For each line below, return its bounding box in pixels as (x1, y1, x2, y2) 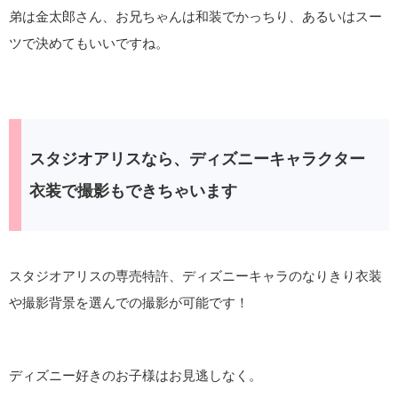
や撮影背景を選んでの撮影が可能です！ (9, 294, 249, 310)
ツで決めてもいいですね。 (9, 35, 169, 51)
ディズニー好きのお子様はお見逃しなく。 (9, 368, 262, 384)
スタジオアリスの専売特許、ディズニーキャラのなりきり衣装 (9, 267, 382, 283)
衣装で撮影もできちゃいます (29, 181, 237, 200)
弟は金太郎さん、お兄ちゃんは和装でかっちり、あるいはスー (9, 8, 382, 24)
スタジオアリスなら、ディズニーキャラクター (29, 149, 365, 168)
